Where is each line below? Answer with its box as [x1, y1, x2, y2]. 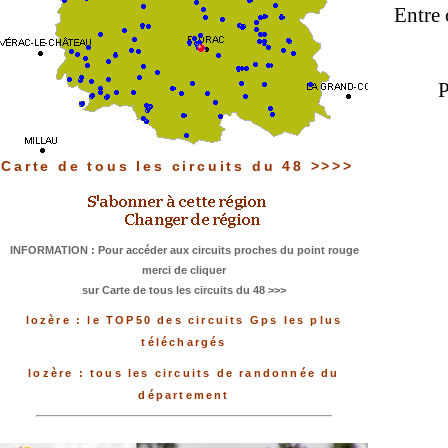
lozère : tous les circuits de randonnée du [28, 367, 340, 380]
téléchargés [141, 336, 227, 349]
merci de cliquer [142, 264, 226, 276]
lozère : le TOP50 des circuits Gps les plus [25, 314, 343, 327]
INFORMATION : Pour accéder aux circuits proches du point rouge [9, 244, 359, 256]
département [138, 389, 230, 402]
